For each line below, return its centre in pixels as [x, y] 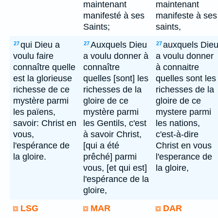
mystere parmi [183, 112]
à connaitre [177, 67]
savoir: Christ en [45, 123]
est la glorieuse [43, 78]
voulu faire [33, 56]
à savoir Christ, [112, 134]
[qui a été [101, 145]
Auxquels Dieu [119, 45]
